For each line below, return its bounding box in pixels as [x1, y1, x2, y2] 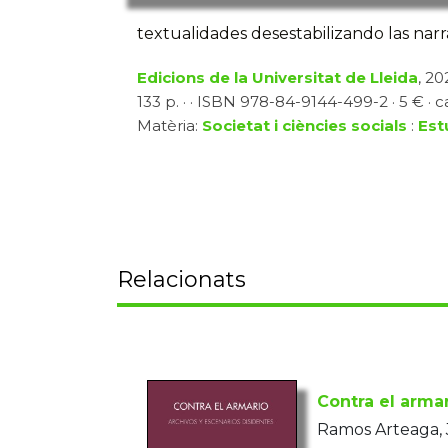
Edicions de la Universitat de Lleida [137, 68, 418, 87]
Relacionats [117, 266, 246, 293]
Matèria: [137, 116, 202, 135]
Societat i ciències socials [202, 116, 407, 135]
